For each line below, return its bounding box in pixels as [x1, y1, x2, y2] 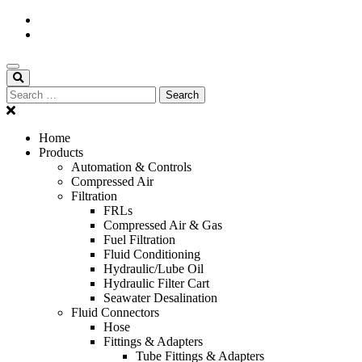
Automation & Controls [71, 160, 192, 174]
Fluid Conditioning [103, 247, 200, 261]
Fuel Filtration [103, 233, 175, 246]
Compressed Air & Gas [103, 218, 222, 232]
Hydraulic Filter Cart [103, 276, 209, 290]
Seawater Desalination [103, 291, 217, 305]
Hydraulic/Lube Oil [103, 262, 204, 276]
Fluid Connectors [71, 305, 159, 319]
